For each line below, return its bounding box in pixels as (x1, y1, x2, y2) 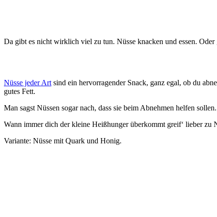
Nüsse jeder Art (4, 78, 51, 87)
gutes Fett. (4, 87, 35, 96)
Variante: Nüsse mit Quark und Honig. (4, 137, 122, 145)
